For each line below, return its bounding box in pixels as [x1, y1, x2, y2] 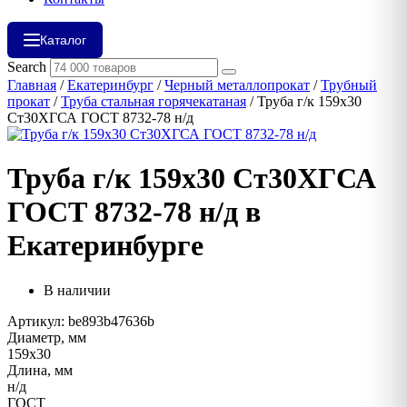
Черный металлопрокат [164, 77, 310, 93]
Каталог [40, 33, 86, 47]
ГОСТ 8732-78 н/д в [7, 195, 261, 229]
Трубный [321, 77, 377, 93]
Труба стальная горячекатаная [61, 94, 246, 109]
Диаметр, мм [7, 329, 86, 345]
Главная [7, 77, 56, 93]
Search [7, 59, 46, 74]
